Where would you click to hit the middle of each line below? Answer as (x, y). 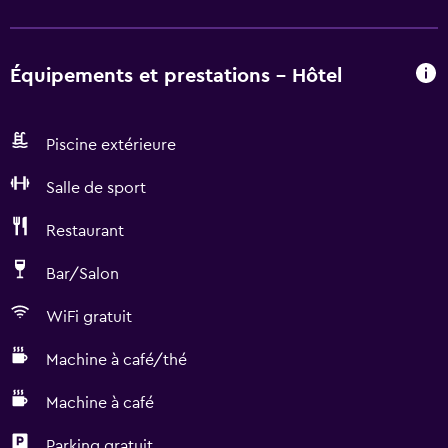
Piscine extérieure (111, 145)
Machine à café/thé (116, 360)
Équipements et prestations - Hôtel (176, 75)
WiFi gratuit (89, 317)
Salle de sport (96, 188)
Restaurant (85, 231)
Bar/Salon (82, 274)
